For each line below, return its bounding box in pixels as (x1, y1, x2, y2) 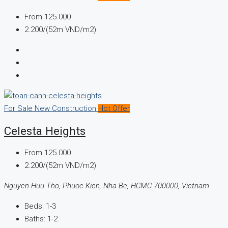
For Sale (4, 104, 35, 113)
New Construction (35, 104, 98, 113)
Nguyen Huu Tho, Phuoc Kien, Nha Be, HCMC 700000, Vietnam (4, 181, 209, 191)
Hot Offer (98, 104, 130, 113)
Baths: (24, 214, 45, 224)
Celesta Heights (4, 124, 85, 137)
